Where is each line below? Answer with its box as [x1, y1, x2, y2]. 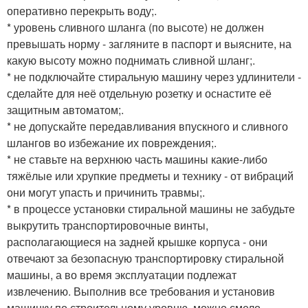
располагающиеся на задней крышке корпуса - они [7, 233, 267, 250]
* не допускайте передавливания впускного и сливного [7, 118, 288, 134]
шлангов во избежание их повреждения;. [7, 134, 217, 151]
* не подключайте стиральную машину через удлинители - [7, 68, 301, 85]
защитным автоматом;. [7, 101, 124, 118]
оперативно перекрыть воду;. [7, 2, 157, 19]
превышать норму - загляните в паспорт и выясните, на [7, 35, 291, 52]
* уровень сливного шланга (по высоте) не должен [7, 19, 264, 35]
